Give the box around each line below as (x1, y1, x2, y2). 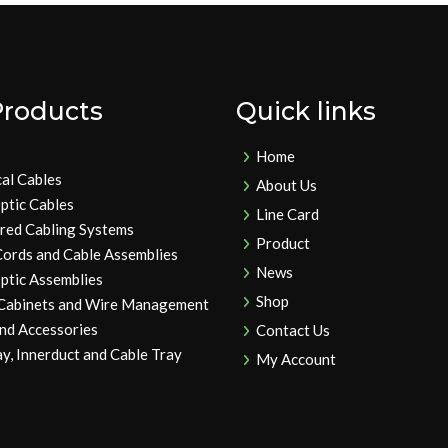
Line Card (256, 205, 320, 223)
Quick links (236, 96, 377, 126)
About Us (256, 176, 318, 194)
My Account (256, 350, 337, 368)
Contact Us (256, 321, 331, 339)
